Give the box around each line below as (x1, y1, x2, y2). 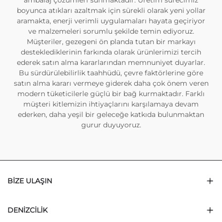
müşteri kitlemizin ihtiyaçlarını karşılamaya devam (23, 100, 199, 109)
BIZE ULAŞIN (7, 176, 52, 186)
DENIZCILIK (7, 206, 48, 215)
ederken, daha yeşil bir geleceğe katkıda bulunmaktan (18, 110, 204, 119)
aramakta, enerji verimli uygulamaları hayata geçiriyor (17, 16, 205, 26)
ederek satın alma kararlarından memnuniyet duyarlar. (17, 58, 205, 67)
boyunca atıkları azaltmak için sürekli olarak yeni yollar (16, 6, 206, 15)
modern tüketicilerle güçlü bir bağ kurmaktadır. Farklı (17, 89, 205, 99)
